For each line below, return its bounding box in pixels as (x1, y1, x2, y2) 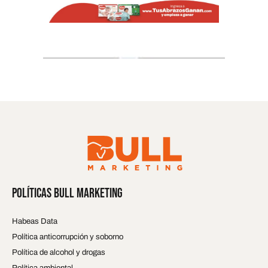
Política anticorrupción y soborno (12, 232, 123, 242)
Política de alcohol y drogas (12, 248, 105, 257)
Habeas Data (12, 217, 57, 226)
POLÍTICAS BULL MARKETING (12, 185, 123, 202)
